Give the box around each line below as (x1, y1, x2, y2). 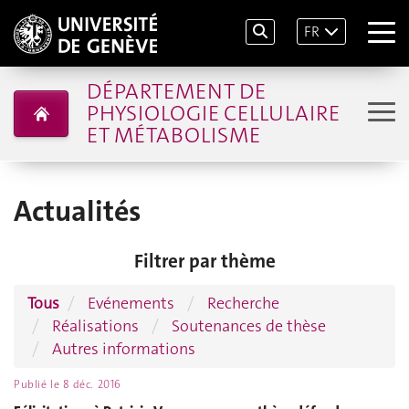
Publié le (14, 376, 63, 392)
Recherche (207, 291, 279, 314)
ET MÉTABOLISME (86, 121, 260, 150)
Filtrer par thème (133, 248, 276, 274)
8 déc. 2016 (62, 376, 121, 392)
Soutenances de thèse (172, 314, 326, 337)
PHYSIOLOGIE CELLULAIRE (86, 99, 340, 128)
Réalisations (52, 314, 139, 337)
